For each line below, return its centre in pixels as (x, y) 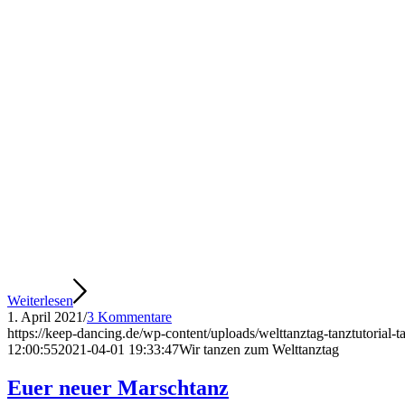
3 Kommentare (129, 317)
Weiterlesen (40, 301)
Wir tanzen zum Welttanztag (259, 350)
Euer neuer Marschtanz (118, 388)
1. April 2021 (45, 317)
